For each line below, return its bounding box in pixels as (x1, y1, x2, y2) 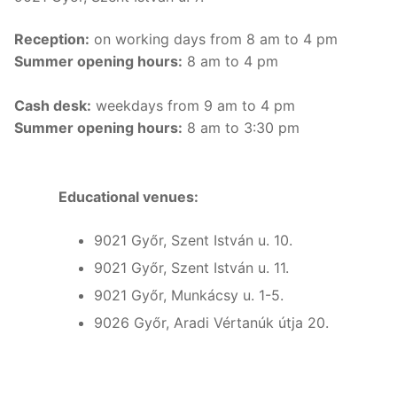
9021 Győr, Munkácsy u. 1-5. (94, 285, 284, 304)
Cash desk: (14, 97, 91, 115)
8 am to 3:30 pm (183, 119, 300, 137)
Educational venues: (58, 187, 198, 206)
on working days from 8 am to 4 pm (90, 30, 338, 49)
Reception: (14, 30, 90, 49)
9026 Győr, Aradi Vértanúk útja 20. (94, 313, 329, 331)
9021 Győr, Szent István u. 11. (94, 258, 289, 276)
